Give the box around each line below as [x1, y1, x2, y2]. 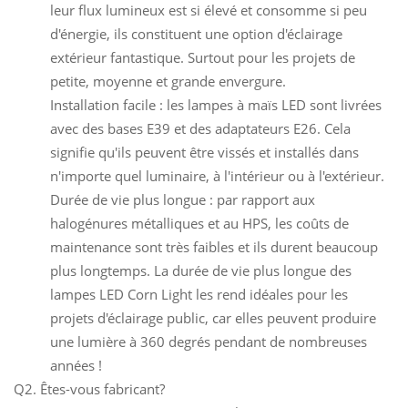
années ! [50, 355, 102, 374]
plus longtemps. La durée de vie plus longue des [50, 260, 352, 280]
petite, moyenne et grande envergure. [50, 71, 286, 90]
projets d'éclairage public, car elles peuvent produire [50, 308, 376, 327]
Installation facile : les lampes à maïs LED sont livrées [50, 95, 382, 114]
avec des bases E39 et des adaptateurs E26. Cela [50, 118, 351, 138]
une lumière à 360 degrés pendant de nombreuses [50, 331, 367, 351]
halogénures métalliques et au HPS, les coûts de [50, 213, 349, 232]
